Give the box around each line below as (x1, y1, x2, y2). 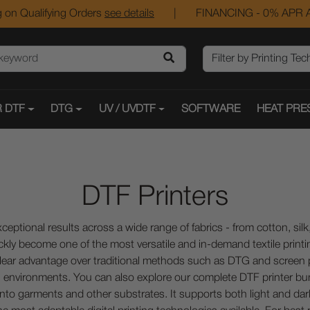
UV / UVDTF (98, 104, 156, 114)
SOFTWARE (181, 104, 241, 114)
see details (104, 9, 154, 19)
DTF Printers (82, 185, 228, 210)
